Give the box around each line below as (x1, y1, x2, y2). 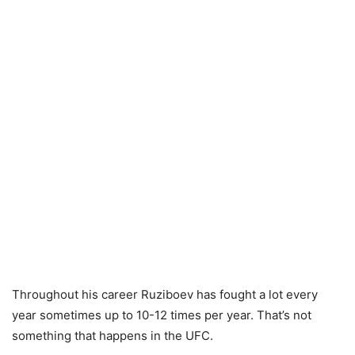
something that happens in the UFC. (12, 328, 213, 343)
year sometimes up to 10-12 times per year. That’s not (12, 307, 311, 323)
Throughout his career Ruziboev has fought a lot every (12, 287, 318, 302)
